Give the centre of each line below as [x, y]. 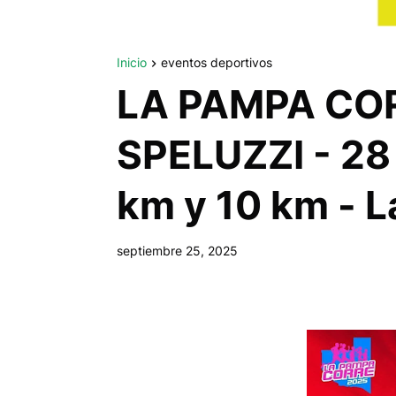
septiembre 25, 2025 [177, 251]
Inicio [132, 63]
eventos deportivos [217, 63]
